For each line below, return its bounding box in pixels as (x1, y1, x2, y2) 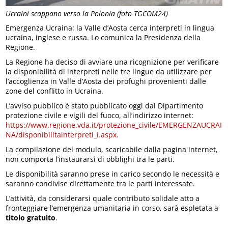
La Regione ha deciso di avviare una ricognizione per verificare (6, 56, 219, 67)
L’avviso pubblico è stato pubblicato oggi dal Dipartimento (6, 100, 204, 110)
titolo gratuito (6, 212, 56, 222)
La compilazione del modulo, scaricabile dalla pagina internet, (6, 144, 218, 154)
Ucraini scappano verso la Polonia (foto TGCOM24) (6, 9, 168, 19)
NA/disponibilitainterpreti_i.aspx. (6, 129, 119, 139)
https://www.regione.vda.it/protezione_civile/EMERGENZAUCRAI (6, 120, 222, 130)
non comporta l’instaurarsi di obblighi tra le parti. (6, 154, 175, 164)
